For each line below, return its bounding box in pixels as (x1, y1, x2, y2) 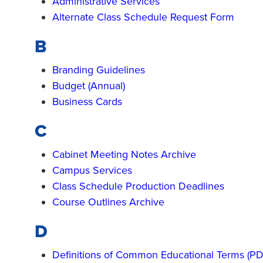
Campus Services (52, 164, 132, 177)
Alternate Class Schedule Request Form (52, 11, 234, 23)
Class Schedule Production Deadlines (52, 180, 224, 193)
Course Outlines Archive (52, 195, 164, 208)
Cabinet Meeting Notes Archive (52, 148, 196, 161)
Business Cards (52, 95, 122, 108)
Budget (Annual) (52, 79, 125, 92)
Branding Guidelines (52, 63, 145, 76)
